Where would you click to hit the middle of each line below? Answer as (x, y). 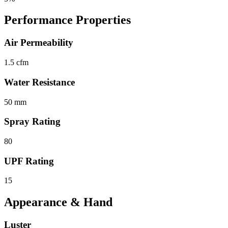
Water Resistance (39, 82)
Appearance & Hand (58, 202)
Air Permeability (39, 43)
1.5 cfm (16, 63)
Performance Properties (67, 20)
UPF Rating (29, 161)
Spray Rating (32, 122)
